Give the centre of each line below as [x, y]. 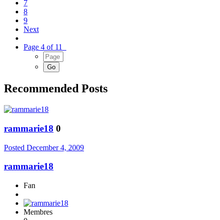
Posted [15, 147]
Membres [38, 212]
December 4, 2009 [55, 147]
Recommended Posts [56, 89]
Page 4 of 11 [45, 47]
